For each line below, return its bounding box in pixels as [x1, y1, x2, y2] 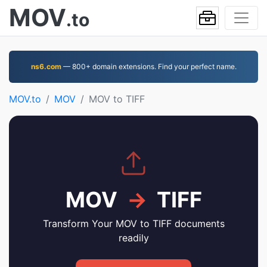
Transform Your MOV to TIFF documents [42, 218, 225, 229]
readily [118, 232, 149, 244]
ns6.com [30, 62, 61, 71]
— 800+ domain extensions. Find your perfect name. [61, 62, 237, 71]
